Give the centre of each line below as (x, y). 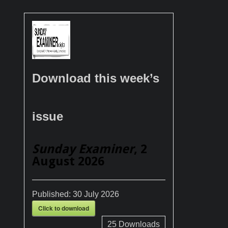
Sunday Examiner (83, 149)
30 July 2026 (96, 194)
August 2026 (68, 161)
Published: (52, 194)
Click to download (64, 208)
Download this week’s (96, 78)
